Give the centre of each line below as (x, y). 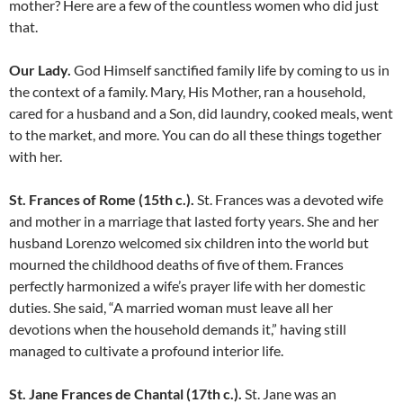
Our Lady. (40, 70)
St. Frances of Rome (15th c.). (102, 200)
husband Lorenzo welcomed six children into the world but (189, 243)
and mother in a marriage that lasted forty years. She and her (194, 221)
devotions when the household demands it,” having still (178, 329)
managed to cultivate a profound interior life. (146, 351)
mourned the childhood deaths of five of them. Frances (176, 264)
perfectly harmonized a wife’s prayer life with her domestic (187, 286)
